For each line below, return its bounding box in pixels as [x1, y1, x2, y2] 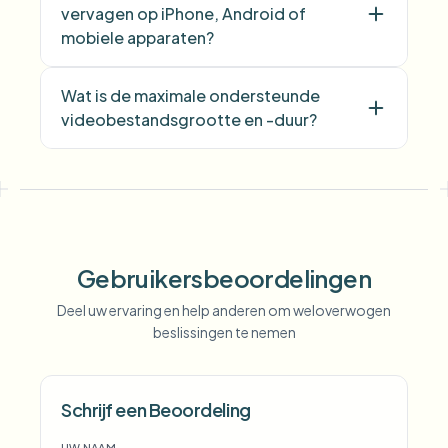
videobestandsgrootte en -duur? [61, 109, 317, 130]
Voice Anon [142, 374, 216, 392]
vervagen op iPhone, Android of [61, 3, 306, 24]
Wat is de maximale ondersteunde [61, 85, 320, 106]
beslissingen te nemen [152, 323, 296, 341]
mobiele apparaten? [61, 27, 214, 48]
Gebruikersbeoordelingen [76, 263, 372, 293]
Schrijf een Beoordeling [61, 398, 251, 421]
